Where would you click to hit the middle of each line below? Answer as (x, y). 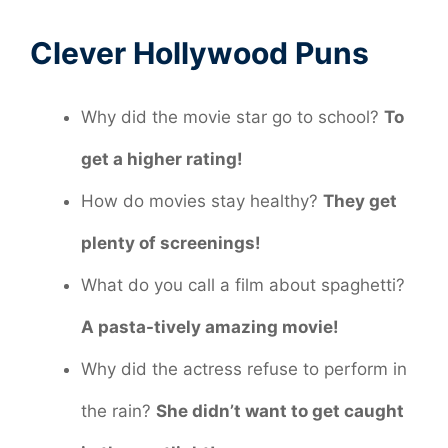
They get (360, 200)
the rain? (118, 410)
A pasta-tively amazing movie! (210, 326)
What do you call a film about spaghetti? (243, 284)
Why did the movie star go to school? (232, 116)
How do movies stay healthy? (202, 200)
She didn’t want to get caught (280, 410)
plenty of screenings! (171, 242)
